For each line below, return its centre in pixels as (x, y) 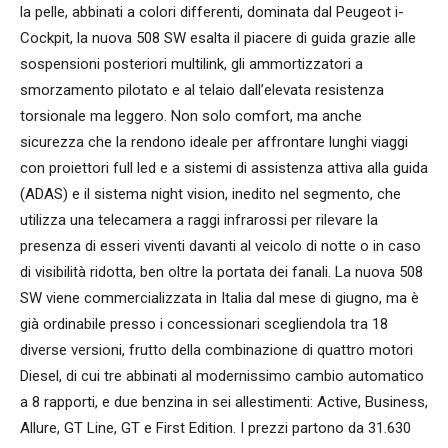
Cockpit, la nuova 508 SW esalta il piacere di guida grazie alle (218, 37)
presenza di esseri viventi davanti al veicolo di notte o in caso (220, 245)
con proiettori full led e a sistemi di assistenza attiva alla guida (224, 167)
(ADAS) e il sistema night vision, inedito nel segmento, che (210, 193)
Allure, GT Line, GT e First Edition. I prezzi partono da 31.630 (215, 427)
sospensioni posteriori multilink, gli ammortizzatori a (191, 63)
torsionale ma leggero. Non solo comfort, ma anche (191, 115)
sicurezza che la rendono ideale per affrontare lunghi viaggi (214, 141)
